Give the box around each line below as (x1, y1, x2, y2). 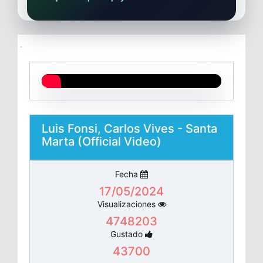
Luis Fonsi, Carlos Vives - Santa (42, 121, 217, 136)
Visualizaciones (97, 198, 156, 209)
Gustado (110, 228, 143, 239)
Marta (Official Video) (42, 134, 161, 149)
